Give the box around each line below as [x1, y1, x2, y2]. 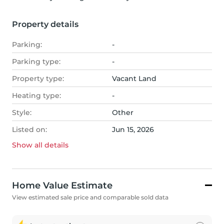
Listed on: [12, 125, 47, 134]
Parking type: [12, 57, 60, 66]
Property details [12, 19, 78, 29]
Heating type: [12, 91, 61, 100]
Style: [12, 108, 31, 117]
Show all [12, 140, 42, 150]
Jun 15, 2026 [112, 125, 154, 134]
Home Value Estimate [12, 180, 112, 191]
